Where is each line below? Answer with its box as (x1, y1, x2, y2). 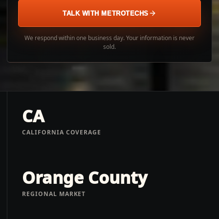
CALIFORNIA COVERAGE (22, 128, 102, 136)
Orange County (22, 166, 147, 189)
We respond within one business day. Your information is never (24, 34, 195, 42)
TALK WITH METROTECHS (63, 9, 149, 17)
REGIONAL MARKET (22, 189, 86, 198)
